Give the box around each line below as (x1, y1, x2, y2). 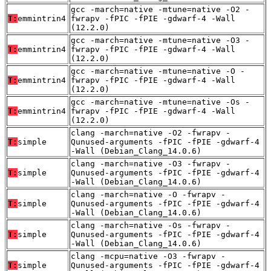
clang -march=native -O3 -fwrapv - (71, 159, 230, 169)
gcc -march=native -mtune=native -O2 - (71, 5, 250, 15)
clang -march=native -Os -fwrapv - (71, 221, 230, 230)
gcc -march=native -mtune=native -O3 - (71, 36, 250, 45)
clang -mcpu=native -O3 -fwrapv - (71, 252, 226, 261)
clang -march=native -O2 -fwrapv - (71, 128, 230, 138)
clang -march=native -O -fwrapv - (71, 190, 226, 200)
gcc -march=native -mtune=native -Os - (71, 97, 250, 107)
